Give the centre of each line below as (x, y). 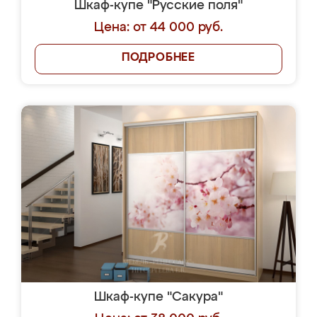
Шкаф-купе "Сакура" (158, 297)
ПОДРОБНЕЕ (158, 58)
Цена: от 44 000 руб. (158, 28)
